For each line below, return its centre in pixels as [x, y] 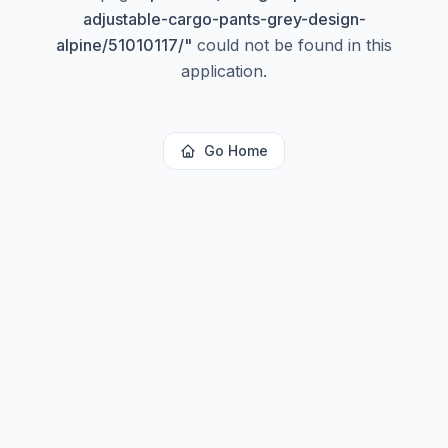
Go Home [236, 150]
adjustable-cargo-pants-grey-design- [224, 19]
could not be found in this [292, 45]
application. [224, 71]
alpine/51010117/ [120, 45]
